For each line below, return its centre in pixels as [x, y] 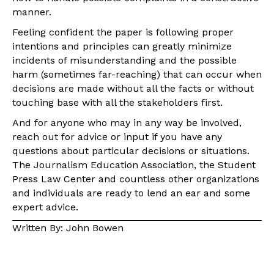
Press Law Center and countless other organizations [136, 179]
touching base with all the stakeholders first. [117, 102]
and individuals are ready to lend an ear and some [131, 193]
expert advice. [45, 207]
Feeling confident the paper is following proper [123, 32]
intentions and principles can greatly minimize [122, 46]
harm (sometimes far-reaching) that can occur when [137, 74]
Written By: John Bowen [68, 228]
